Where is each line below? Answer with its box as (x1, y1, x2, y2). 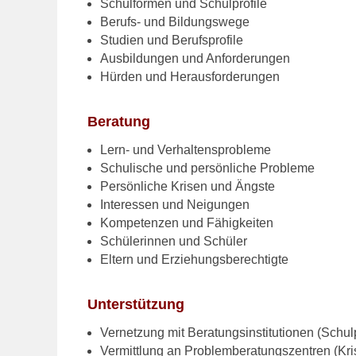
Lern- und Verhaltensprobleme (100, 143, 272, 157)
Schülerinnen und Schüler (100, 234, 248, 249)
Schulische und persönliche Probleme (100, 161, 315, 176)
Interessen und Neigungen (100, 198, 250, 212)
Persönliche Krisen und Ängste (100, 180, 276, 194)
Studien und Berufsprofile (100, 33, 244, 48)
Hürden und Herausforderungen (100, 70, 281, 84)
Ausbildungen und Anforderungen (100, 52, 291, 66)
